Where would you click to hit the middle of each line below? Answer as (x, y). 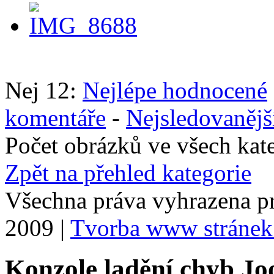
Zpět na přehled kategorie (128, 173)
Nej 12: (44, 91)
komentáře (55, 118)
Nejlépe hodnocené (175, 91)
